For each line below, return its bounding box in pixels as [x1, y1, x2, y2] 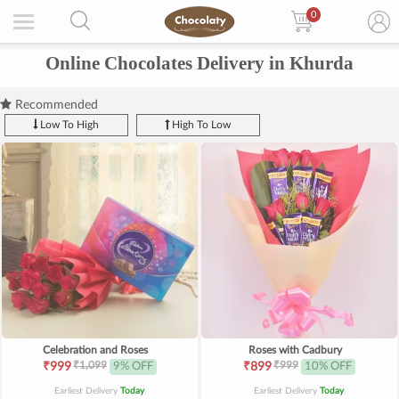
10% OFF [305, 361, 352, 372]
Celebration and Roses [43, 345, 148, 355]
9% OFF [113, 361, 153, 372]
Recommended [12, 99, 98, 111]
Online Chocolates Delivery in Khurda [45, 53, 354, 74]
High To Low [169, 119, 232, 130]
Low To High [37, 119, 100, 130]
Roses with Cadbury [248, 345, 342, 355]
